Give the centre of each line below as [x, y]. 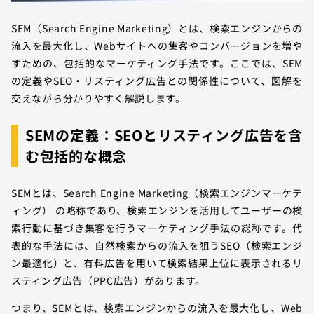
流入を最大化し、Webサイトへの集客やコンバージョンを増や [157, 45]
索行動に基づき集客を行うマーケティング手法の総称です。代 [157, 227]
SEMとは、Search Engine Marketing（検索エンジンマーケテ [157, 192]
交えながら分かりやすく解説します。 [98, 98]
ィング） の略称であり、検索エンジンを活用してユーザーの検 [157, 210]
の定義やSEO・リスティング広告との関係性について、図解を [157, 80]
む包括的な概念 [76, 156]
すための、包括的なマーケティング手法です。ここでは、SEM [157, 63]
